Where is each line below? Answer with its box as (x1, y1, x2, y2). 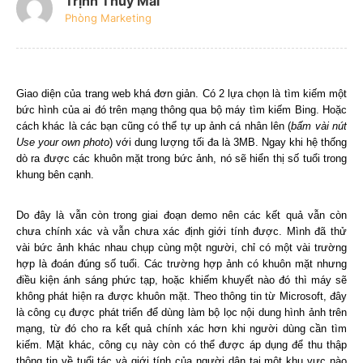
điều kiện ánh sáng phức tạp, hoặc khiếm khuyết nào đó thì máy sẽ (16, 274, 347, 286)
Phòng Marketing (65, 11, 152, 24)
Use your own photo (16, 136, 110, 148)
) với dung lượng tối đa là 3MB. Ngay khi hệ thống (109, 136, 348, 148)
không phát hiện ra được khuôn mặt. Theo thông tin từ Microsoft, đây (16, 290, 347, 302)
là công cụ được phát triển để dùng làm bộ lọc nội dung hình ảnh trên (16, 306, 347, 318)
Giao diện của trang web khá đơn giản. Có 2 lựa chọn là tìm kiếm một (16, 88, 347, 100)
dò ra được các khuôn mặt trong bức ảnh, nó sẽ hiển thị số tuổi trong (16, 152, 347, 164)
